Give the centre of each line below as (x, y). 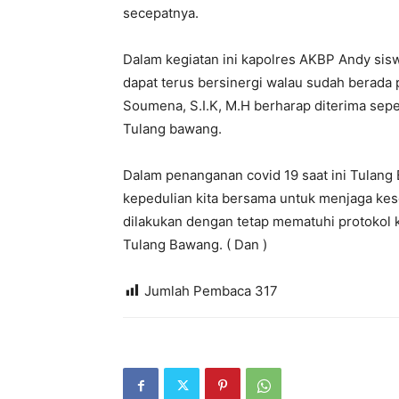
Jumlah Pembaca (198, 291)
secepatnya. (161, 13)
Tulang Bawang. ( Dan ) (195, 244)
